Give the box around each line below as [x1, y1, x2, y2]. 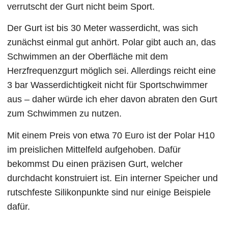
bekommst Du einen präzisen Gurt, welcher [7, 158, 183, 169]
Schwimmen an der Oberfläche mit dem [7, 51, 168, 62]
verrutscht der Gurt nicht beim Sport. [7, 2, 155, 12]
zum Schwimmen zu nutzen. [7, 108, 122, 119]
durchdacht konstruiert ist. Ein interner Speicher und [7, 173, 218, 183]
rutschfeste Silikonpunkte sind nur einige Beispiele [7, 187, 211, 197]
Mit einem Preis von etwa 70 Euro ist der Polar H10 [7, 130, 215, 140]
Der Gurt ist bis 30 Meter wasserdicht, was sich [7, 23, 198, 34]
